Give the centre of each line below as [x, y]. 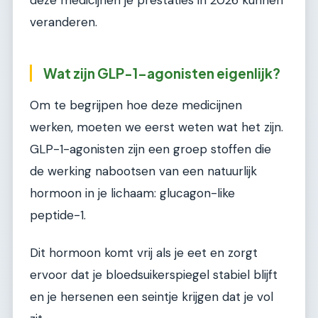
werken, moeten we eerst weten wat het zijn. [157, 127]
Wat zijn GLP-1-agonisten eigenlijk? [162, 73]
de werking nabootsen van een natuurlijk [143, 171]
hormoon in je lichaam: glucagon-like [132, 193]
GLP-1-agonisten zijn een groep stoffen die [150, 149]
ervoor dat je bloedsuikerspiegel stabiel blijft [154, 275]
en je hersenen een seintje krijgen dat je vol [152, 297]
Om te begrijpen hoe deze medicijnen [136, 105]
